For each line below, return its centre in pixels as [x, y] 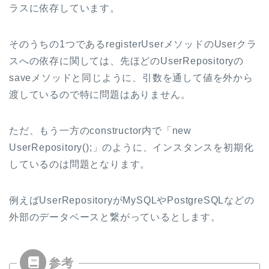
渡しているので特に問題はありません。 [100, 94]
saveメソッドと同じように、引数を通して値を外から [131, 77]
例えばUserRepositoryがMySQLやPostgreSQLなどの [132, 200]
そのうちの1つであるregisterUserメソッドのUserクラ [133, 44]
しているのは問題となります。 [80, 164]
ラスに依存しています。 [65, 8]
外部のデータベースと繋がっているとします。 [115, 217]
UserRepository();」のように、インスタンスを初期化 [131, 147]
